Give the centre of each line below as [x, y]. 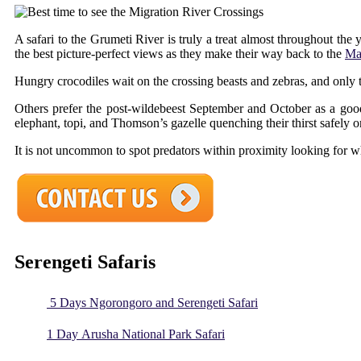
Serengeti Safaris [85, 262]
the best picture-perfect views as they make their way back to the [180, 53]
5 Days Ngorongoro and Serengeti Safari [152, 303]
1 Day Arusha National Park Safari [136, 334]
